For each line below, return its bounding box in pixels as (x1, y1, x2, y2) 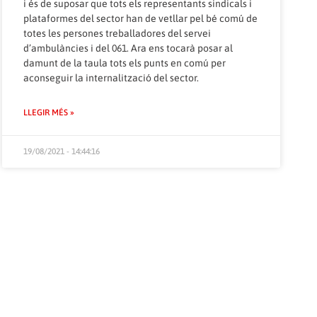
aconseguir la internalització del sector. (23, 71, 199, 83)
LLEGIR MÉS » (23, 107, 74, 117)
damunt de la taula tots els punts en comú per (23, 57, 226, 69)
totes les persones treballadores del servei (23, 27, 211, 39)
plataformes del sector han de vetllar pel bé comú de (23, 12, 258, 24)
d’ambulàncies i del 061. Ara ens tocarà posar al (23, 42, 233, 54)
